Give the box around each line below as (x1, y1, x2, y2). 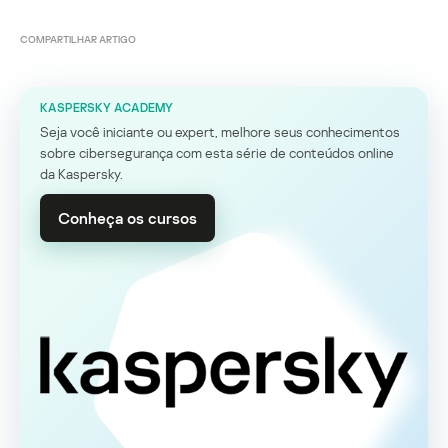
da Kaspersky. (40, 164, 126, 182)
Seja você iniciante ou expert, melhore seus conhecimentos (40, 122, 400, 140)
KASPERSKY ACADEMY (40, 99, 173, 115)
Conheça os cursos (58, 207, 197, 228)
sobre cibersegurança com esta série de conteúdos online (40, 143, 394, 161)
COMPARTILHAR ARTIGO (20, 32, 136, 45)
